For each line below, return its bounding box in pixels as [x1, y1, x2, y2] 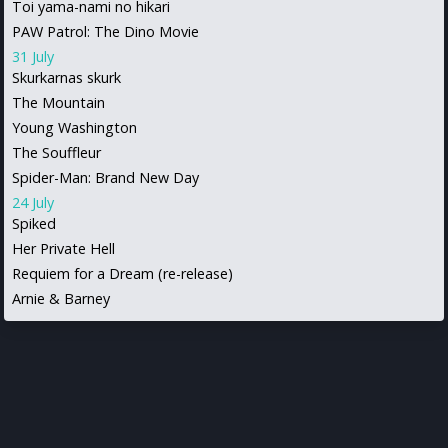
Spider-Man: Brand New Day [12, 167, 199, 187]
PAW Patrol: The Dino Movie [12, 21, 199, 41]
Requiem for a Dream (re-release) [12, 263, 233, 283]
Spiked [12, 213, 56, 233]
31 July [12, 46, 54, 66]
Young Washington [12, 117, 137, 137]
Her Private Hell [12, 238, 115, 258]
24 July [12, 192, 54, 212]
